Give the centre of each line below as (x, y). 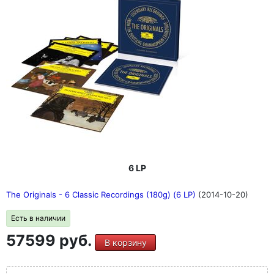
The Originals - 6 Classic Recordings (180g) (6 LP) (102, 194)
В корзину (125, 243)
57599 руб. (50, 240)
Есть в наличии (38, 218)
